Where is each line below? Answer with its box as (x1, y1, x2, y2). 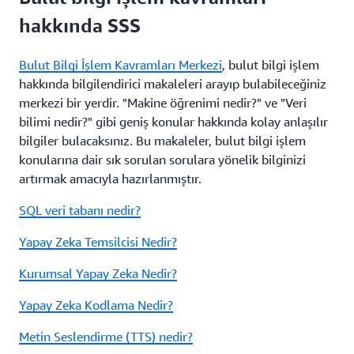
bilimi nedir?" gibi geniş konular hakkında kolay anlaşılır (19, 114, 328, 130)
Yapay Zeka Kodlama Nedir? (19, 297, 173, 314)
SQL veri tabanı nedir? (19, 202, 141, 219)
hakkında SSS (19, 14, 141, 37)
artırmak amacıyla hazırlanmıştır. (19, 171, 205, 187)
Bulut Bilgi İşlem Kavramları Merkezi (19, 57, 222, 73)
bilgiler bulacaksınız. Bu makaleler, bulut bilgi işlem (19, 133, 306, 149)
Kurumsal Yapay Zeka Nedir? (19, 265, 177, 282)
